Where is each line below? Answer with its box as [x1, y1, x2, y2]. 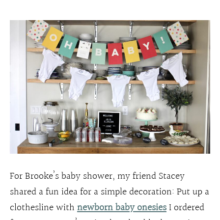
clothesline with [10, 200, 77, 216]
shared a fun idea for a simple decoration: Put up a [10, 184, 209, 200]
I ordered [166, 200, 204, 216]
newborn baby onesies [77, 200, 166, 216]
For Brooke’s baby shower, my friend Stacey [10, 168, 185, 185]
